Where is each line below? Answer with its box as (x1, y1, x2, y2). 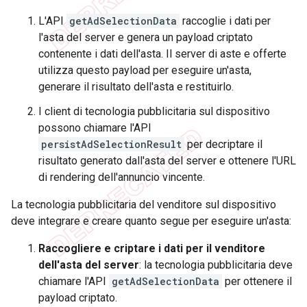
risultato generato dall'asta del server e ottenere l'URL (38, 154, 296, 168)
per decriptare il (184, 138, 262, 151)
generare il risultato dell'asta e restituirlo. (38, 80, 234, 94)
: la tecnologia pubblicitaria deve (139, 258, 293, 272)
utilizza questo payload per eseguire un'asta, (38, 64, 251, 77)
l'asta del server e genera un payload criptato (38, 31, 253, 45)
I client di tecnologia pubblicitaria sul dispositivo (38, 105, 270, 119)
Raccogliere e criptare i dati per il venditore (38, 242, 265, 256)
